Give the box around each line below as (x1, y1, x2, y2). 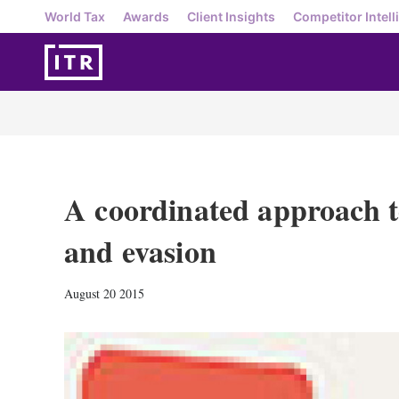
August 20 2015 (64, 285, 144, 302)
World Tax (45, 8, 105, 24)
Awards (123, 8, 169, 24)
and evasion (64, 229, 216, 273)
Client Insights (187, 8, 275, 24)
